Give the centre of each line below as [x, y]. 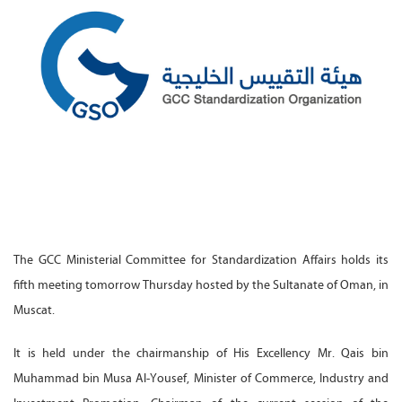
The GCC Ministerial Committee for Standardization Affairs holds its [201, 259]
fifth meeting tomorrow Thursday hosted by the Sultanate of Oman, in [201, 284]
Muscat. [34, 310]
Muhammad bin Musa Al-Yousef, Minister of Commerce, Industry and [201, 378]
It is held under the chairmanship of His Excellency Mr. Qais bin [201, 353]
